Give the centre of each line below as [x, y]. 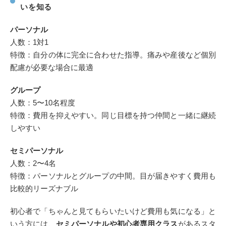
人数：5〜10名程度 [43, 103]
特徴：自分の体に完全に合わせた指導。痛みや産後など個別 [113, 55]
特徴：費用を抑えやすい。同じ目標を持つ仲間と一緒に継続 [113, 115]
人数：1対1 [29, 42]
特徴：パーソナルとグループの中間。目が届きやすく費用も [113, 176]
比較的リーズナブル [44, 188]
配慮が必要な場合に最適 [52, 67]
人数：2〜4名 [33, 163]
